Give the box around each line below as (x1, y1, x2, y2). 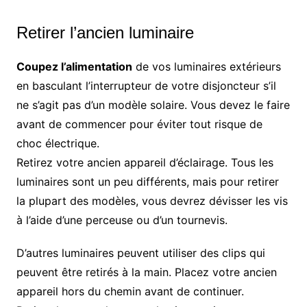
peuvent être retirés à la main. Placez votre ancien (16, 265, 277, 280)
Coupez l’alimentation (16, 60, 132, 74)
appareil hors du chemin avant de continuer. (16, 284, 244, 299)
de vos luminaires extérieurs (132, 60, 281, 74)
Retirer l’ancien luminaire (16, 23, 194, 42)
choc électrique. (16, 136, 99, 151)
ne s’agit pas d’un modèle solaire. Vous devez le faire (16, 98, 290, 112)
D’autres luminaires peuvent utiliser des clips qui (16, 246, 265, 260)
